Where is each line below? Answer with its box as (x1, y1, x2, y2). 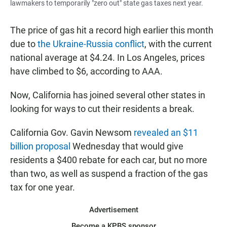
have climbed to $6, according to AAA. (10, 66, 163, 77)
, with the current (144, 39, 212, 50)
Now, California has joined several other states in (10, 90, 205, 101)
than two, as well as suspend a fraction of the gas (10, 168, 208, 179)
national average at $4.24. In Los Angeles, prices (10, 52, 205, 63)
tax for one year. (10, 182, 75, 193)
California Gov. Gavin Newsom (10, 127, 134, 138)
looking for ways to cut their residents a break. (10, 103, 195, 115)
